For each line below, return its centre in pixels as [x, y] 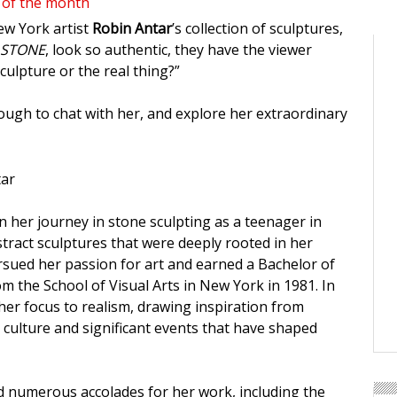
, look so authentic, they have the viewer [179, 50]
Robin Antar [132, 29]
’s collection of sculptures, [257, 29]
